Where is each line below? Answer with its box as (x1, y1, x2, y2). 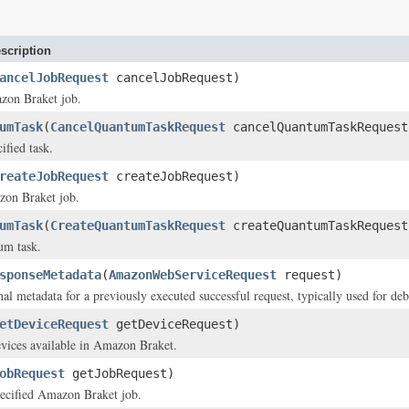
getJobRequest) (65, 366, 174, 381)
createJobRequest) (109, 169, 240, 184)
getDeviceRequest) (109, 317, 240, 331)
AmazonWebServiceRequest (109, 267, 277, 282)
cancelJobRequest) (109, 70, 240, 85)
